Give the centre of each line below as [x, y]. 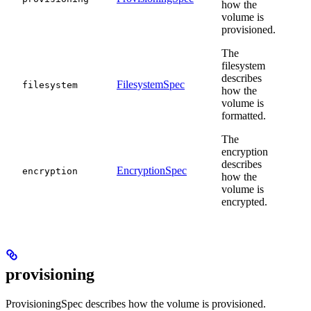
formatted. [244, 116]
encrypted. [244, 202]
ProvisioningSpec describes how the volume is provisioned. [136, 303]
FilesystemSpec [151, 85]
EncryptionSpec [152, 171]
